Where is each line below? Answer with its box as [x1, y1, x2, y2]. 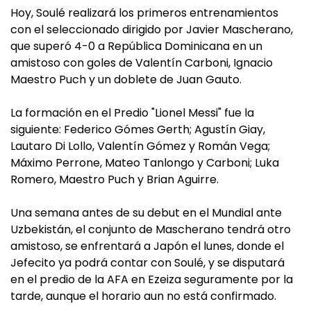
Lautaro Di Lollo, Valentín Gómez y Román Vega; [10, 138, 270, 155]
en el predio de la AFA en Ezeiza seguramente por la [10, 271, 293, 288]
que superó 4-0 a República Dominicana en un [10, 38, 262, 55]
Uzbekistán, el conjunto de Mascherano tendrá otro [10, 221, 291, 238]
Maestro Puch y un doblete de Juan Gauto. [10, 72, 242, 88]
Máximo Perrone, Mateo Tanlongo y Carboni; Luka [10, 155, 279, 171]
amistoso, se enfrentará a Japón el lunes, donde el [10, 238, 284, 255]
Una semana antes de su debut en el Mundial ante [10, 205, 282, 221]
